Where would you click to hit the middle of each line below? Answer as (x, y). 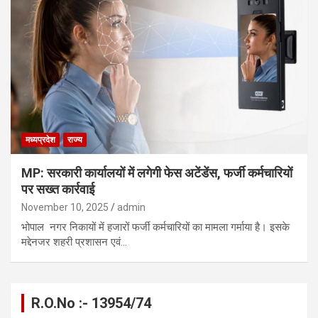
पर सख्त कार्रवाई (58, 189)
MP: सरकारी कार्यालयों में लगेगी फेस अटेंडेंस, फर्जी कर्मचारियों (157, 172)
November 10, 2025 (65, 207)
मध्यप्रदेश (40, 139)
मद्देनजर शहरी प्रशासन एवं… (74, 242)
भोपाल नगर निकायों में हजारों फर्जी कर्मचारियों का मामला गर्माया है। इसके (155, 227)
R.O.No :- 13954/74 (91, 303)
